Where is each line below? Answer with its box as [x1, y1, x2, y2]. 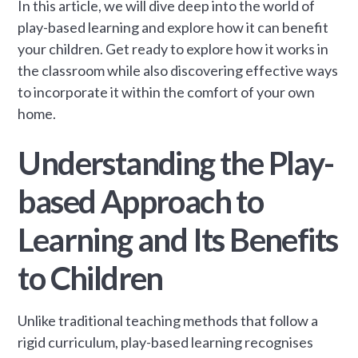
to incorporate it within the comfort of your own [18, 82, 316, 101]
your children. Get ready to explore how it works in [18, 39, 329, 58]
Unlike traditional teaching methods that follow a [18, 311, 319, 329]
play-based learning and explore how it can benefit [18, 18, 329, 36]
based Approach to [18, 181, 264, 221]
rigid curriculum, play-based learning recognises [18, 332, 314, 351]
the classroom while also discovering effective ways [18, 61, 339, 79]
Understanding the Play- [18, 143, 334, 182]
